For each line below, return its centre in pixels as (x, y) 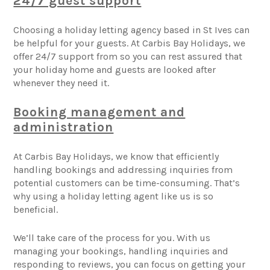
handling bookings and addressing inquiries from (123, 169)
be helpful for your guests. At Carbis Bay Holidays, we (130, 43)
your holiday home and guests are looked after (115, 69)
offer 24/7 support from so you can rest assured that (128, 56)
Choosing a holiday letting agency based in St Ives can (132, 30)
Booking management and (99, 112)
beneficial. (36, 209)
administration (64, 127)
